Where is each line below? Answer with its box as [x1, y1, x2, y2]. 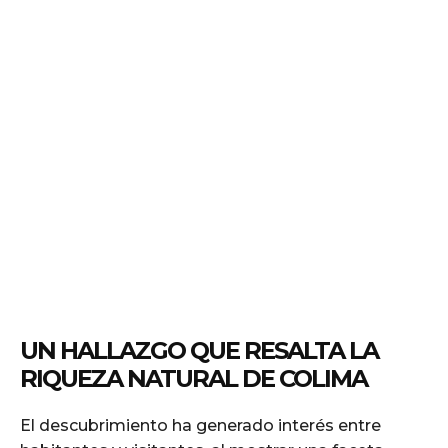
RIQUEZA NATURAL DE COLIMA [20, 363, 367, 393]
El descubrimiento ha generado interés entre [20, 415, 381, 435]
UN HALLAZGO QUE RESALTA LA [20, 335, 378, 365]
